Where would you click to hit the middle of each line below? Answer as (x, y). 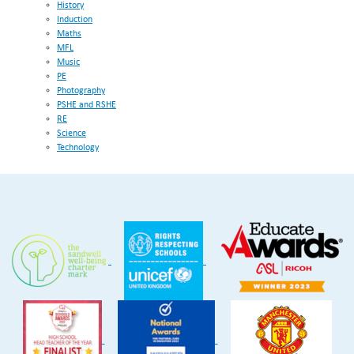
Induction (75, 20)
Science (72, 134)
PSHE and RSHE (87, 105)
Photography (81, 91)
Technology (78, 148)
